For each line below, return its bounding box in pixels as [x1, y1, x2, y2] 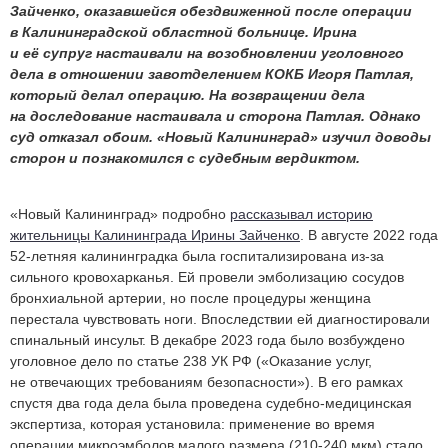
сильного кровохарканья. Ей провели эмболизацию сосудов [10, 269, 404, 286]
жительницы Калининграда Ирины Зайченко [10, 227, 300, 244]
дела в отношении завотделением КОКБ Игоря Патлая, [10, 66, 414, 83]
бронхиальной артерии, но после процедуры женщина [10, 290, 371, 307]
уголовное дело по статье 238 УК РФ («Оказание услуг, [10, 353, 372, 370]
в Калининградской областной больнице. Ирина [10, 24, 357, 41]
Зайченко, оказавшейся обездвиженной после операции [10, 3, 412, 20]
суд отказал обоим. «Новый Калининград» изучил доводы [10, 129, 431, 146]
